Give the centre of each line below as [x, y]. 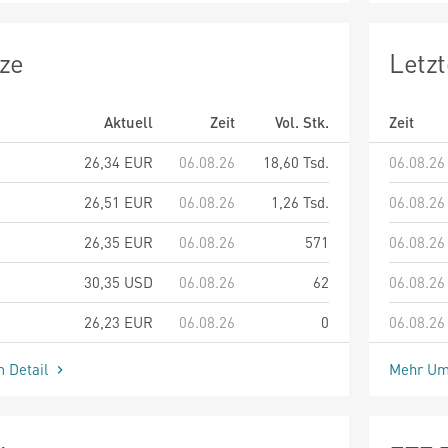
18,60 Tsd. [296, 161]
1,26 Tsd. [300, 201]
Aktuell [128, 121]
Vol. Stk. [302, 121]
